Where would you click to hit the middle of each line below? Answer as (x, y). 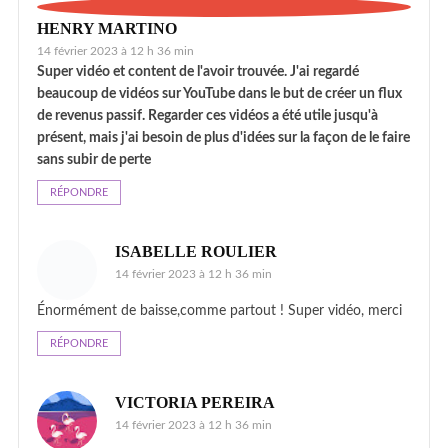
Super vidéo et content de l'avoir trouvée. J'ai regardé (198, 71)
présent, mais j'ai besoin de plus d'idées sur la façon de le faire (223, 137)
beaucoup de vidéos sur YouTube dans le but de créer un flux (219, 93)
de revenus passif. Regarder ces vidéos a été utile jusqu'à (207, 115)
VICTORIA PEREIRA (195, 402)
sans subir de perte (94, 159)
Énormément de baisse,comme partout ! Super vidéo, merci (219, 310)
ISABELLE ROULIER (196, 251)
